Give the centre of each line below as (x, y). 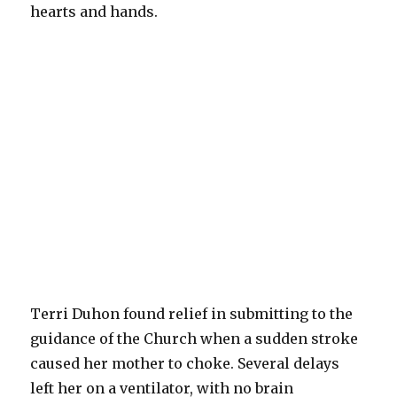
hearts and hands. (94, 12)
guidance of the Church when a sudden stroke (195, 339)
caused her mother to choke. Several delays (185, 364)
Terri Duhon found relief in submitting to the (192, 314)
